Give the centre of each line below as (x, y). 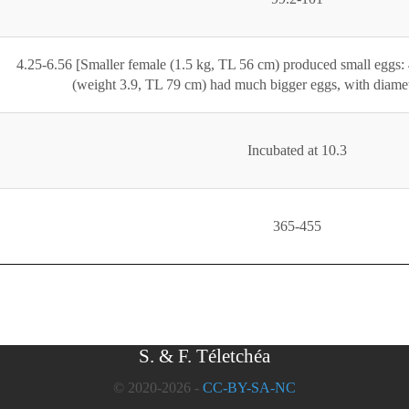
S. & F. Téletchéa (204, 356)
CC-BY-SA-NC (249, 388)
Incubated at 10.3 (297, 151)
